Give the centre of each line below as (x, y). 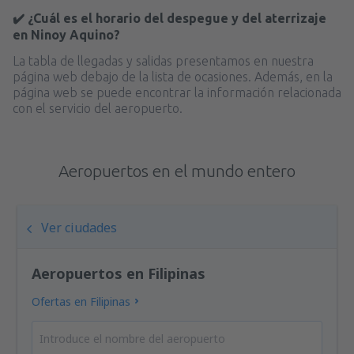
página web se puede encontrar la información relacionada (177, 92)
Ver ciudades (79, 227)
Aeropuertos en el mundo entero (177, 170)
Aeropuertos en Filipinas (119, 273)
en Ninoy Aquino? (66, 34)
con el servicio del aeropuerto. (98, 108)
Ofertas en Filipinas (81, 301)
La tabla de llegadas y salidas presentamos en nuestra (163, 60)
